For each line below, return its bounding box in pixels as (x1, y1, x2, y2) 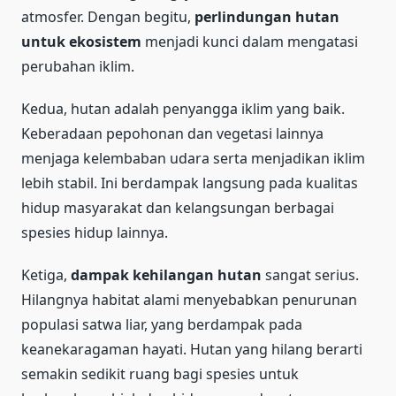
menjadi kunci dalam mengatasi (141, 31, 358, 51)
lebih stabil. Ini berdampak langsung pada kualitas (21, 172, 358, 193)
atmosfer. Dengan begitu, (21, 6, 194, 27)
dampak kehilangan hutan (71, 264, 262, 285)
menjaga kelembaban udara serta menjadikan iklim (21, 148, 365, 168)
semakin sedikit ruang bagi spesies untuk (21, 363, 299, 384)
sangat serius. (262, 264, 359, 285)
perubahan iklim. (21, 56, 134, 76)
